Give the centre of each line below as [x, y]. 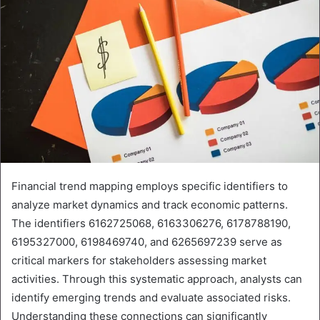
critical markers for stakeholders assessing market [139, 260]
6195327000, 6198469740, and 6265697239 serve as [147, 241]
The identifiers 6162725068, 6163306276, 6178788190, [151, 223]
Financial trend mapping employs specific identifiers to [150, 186]
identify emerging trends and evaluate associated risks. [151, 297]
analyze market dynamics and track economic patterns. [150, 204]
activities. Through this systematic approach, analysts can [157, 279]
